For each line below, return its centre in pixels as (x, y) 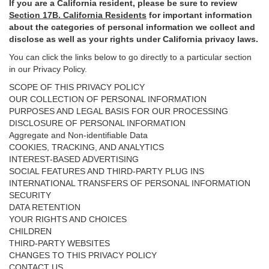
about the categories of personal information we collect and (132, 27)
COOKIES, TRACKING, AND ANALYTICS (86, 147)
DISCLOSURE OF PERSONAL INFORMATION (97, 123)
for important (177, 15)
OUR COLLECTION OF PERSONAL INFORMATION (108, 99)
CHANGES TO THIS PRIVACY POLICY (83, 255)
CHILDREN (30, 231)
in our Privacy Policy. (48, 69)
